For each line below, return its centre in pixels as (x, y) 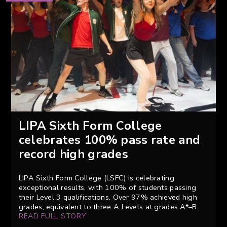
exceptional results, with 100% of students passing (107, 188)
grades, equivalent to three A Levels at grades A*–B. (108, 207)
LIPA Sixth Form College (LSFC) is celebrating (96, 178)
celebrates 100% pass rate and (109, 140)
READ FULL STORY (52, 216)
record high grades (73, 154)
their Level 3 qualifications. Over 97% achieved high (108, 197)
